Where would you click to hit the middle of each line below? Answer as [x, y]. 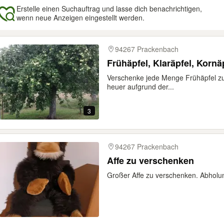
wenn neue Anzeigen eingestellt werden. [80, 17]
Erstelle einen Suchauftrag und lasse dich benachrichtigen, [109, 8]
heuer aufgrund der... [140, 86]
